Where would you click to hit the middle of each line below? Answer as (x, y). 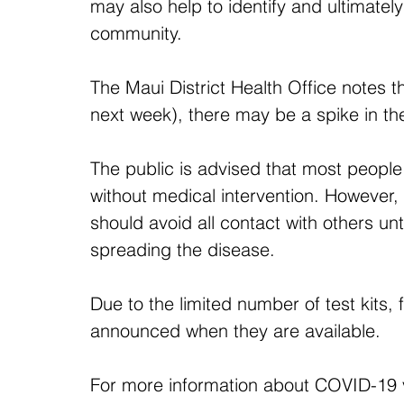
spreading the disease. (183, 249)
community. (136, 33)
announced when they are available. (235, 331)
